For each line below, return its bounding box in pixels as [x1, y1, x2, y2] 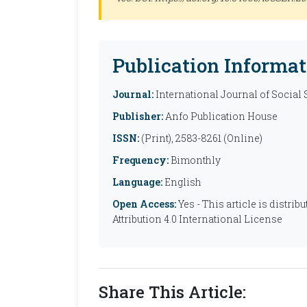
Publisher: [112, 110, 163, 123]
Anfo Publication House [163, 110, 278, 123]
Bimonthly [169, 153, 221, 167]
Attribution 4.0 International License [112, 212, 282, 225]
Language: [112, 175, 162, 188]
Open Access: [112, 197, 176, 210]
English [162, 175, 201, 188]
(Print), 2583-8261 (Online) [139, 132, 262, 145]
